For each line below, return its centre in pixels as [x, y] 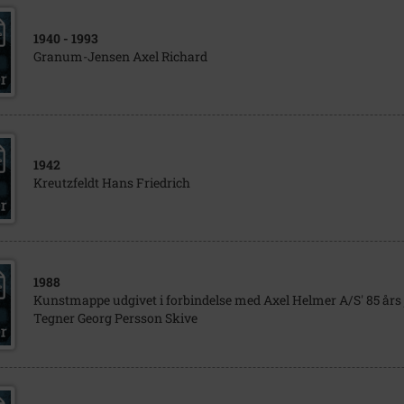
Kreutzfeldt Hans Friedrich [111, 183]
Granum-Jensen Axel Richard [120, 56]
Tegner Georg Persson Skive [115, 318]
